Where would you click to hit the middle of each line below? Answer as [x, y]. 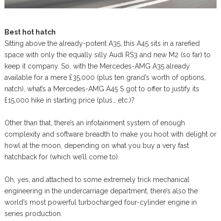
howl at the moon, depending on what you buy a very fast [96, 146]
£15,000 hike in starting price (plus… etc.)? [69, 100]
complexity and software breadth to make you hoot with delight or [110, 134]
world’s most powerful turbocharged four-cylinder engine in [100, 203]
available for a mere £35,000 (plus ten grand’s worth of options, [105, 78]
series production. [33, 214]
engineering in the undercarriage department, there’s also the [101, 191]
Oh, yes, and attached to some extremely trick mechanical [97, 180]
